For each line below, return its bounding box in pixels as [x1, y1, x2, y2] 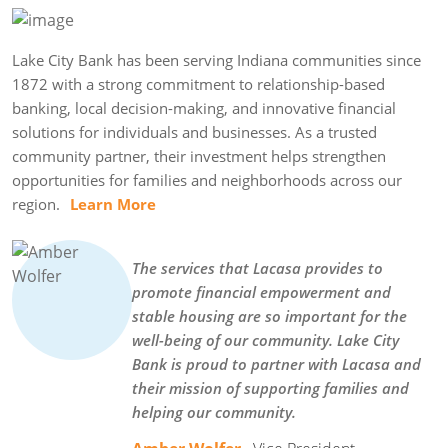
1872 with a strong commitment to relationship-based [12, 74, 385, 95]
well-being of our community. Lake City [132, 330, 399, 351]
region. [12, 194, 64, 215]
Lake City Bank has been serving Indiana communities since [12, 50, 421, 71]
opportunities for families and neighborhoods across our [12, 170, 402, 191]
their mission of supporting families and [132, 378, 409, 399]
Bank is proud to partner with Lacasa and [132, 354, 421, 375]
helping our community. [132, 402, 296, 423]
